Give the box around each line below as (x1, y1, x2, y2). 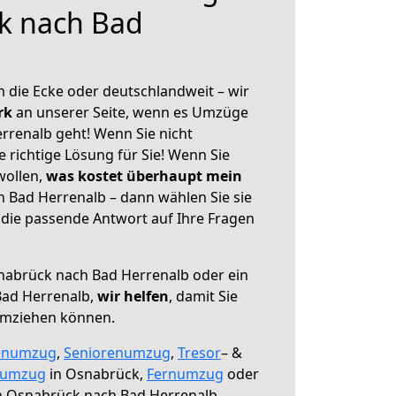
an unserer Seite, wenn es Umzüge (16, 103, 248, 122)
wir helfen (97, 286, 169, 306)
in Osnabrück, (46, 364, 147, 384)
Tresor (178, 343, 221, 362)
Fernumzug (147, 364, 224, 384)
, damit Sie (169, 286, 238, 306)
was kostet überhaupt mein (46, 166, 242, 186)
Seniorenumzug (64, 343, 171, 362)
